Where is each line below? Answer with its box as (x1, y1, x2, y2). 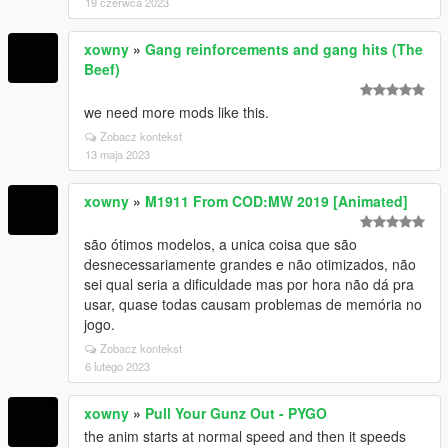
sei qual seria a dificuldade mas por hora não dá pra (84, 274, 414, 294)
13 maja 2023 (85, 146, 150, 162)
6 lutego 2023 (85, 358, 150, 374)
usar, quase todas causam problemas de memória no (84, 294, 422, 314)
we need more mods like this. (84, 102, 269, 122)
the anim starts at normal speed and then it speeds (84, 426, 406, 446)
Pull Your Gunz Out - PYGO (145, 403, 327, 423)
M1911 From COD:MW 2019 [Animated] (145, 191, 408, 211)
